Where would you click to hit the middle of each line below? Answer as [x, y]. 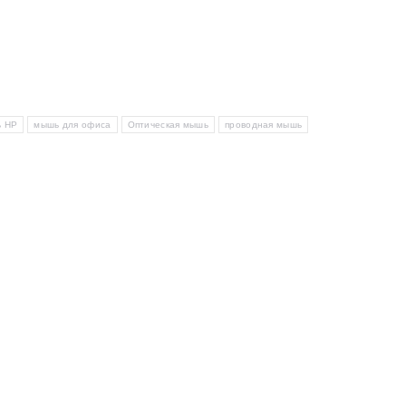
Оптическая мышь [168, 125]
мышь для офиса [72, 125]
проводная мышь [264, 125]
